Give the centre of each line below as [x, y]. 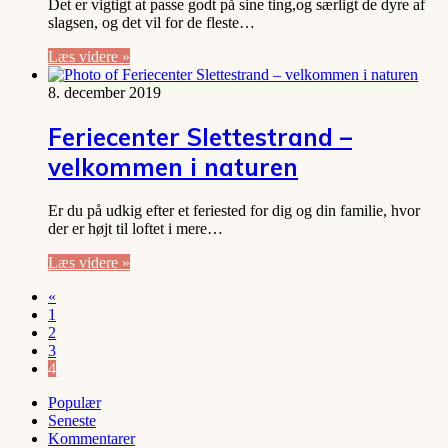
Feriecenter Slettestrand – [200, 137]
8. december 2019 [104, 93]
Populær [74, 403]
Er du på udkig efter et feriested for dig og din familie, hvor [234, 211]
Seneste [72, 421]
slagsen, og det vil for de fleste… [151, 23]
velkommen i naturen [173, 167]
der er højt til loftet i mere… [135, 229]
